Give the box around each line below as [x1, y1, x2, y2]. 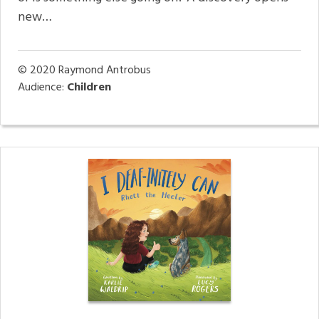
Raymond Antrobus [58, 61, 151, 80]
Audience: [18, 78, 67, 98]
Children [67, 78, 111, 98]
